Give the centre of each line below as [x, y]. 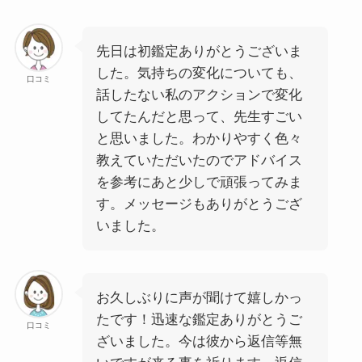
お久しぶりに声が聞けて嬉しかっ [199, 298]
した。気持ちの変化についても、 [199, 74]
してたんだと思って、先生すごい [199, 117]
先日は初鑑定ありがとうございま [199, 52]
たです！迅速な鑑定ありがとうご [199, 320]
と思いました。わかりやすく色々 [199, 139]
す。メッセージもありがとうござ [199, 204]
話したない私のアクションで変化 [199, 95]
